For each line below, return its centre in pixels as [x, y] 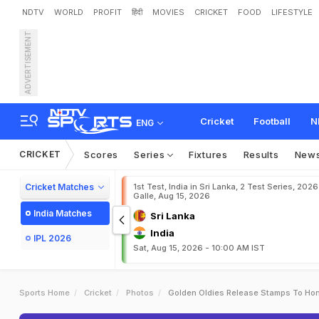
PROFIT [108, 12]
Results [261, 155]
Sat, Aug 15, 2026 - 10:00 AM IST [199, 248]
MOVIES [168, 12]
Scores [101, 155]
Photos [140, 293]
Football [272, 121]
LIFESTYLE [292, 12]
